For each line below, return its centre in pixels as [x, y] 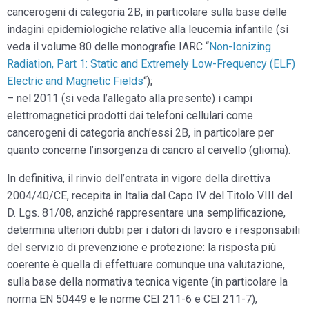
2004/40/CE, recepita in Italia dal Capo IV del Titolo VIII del [150, 196]
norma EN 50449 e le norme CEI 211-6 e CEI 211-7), [132, 299]
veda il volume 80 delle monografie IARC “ [108, 47]
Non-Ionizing [240, 47]
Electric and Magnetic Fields [75, 81]
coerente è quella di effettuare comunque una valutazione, [146, 265]
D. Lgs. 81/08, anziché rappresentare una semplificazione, [146, 213]
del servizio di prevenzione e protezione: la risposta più [141, 247]
